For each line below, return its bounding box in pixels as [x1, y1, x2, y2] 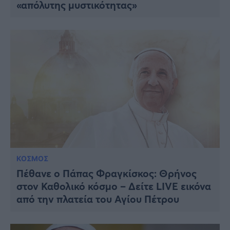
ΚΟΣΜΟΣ [16, 154, 48, 163]
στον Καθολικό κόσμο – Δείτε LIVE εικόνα [16, 179, 211, 193]
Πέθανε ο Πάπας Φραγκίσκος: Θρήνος [16, 166, 197, 180]
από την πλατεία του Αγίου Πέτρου [16, 191, 179, 206]
